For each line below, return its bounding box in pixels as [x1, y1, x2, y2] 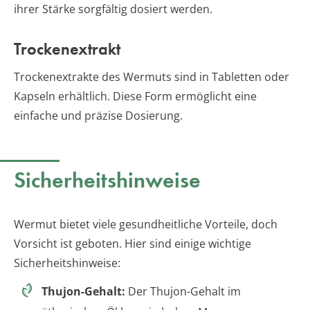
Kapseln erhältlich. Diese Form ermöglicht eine [14, 88, 257, 104]
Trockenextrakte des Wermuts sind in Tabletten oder [14, 69, 289, 84]
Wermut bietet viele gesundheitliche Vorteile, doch [14, 216, 277, 232]
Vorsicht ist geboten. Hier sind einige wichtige [14, 235, 251, 251]
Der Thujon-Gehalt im [125, 283, 241, 299]
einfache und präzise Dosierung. [14, 107, 183, 123]
